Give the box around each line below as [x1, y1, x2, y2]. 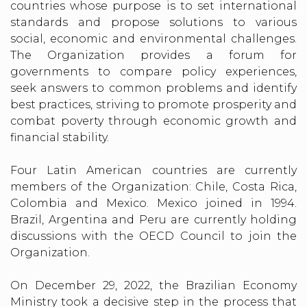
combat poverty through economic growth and [10, 114, 297, 127]
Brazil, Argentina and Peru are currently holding [10, 212, 297, 226]
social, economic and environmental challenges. [10, 32, 297, 45]
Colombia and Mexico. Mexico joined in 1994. [10, 196, 297, 210]
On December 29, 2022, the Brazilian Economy [10, 278, 297, 292]
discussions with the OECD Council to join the [10, 229, 297, 243]
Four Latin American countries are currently [10, 163, 297, 177]
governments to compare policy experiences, [10, 64, 297, 78]
